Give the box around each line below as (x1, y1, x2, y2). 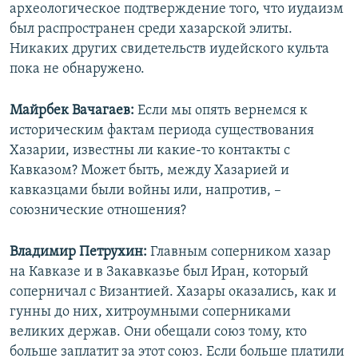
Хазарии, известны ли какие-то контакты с (10, 143, 290, 159)
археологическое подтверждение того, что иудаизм (10, 2, 344, 18)
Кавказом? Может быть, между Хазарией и (10, 163, 289, 179)
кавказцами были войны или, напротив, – (10, 183, 281, 199)
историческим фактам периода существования (10, 123, 314, 139)
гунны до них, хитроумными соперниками (10, 304, 291, 320)
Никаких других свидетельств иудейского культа (10, 42, 329, 58)
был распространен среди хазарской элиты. (10, 22, 292, 38)
